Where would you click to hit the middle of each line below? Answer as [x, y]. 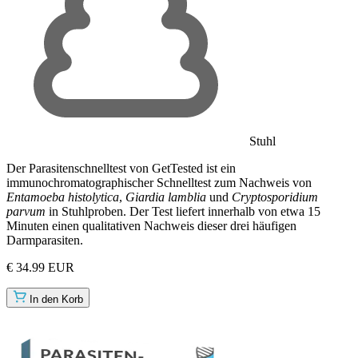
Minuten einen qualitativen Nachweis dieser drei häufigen [151, 225]
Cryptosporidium [275, 197]
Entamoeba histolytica [63, 197]
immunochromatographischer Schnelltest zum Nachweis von [159, 182]
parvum [26, 211]
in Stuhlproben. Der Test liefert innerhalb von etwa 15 [183, 211]
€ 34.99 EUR [40, 267]
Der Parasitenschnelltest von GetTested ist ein [121, 168]
